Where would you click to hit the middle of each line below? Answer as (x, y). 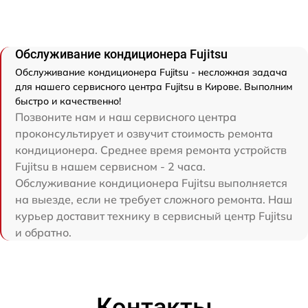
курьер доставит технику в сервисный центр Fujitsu (154, 216)
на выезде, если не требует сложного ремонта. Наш (154, 199)
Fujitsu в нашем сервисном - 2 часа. (110, 166)
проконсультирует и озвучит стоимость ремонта (144, 133)
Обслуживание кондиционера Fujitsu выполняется (151, 183)
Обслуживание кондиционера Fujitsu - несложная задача (151, 72)
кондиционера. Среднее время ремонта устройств (151, 150)
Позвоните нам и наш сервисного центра (126, 117)
